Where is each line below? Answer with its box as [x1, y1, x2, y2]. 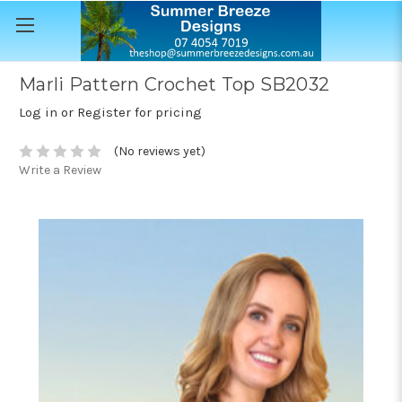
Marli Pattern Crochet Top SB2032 [19, 74, 329, 96]
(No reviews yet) [113, 144, 205, 160]
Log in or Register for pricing [19, 104, 202, 120]
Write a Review [19, 162, 101, 179]
